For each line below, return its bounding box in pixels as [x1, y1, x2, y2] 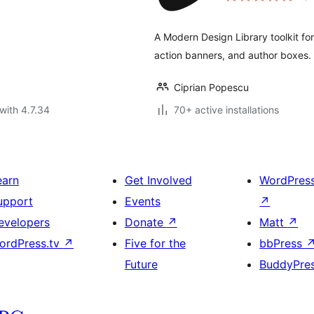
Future [124, 257, 158, 271]
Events [124, 194, 161, 208]
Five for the [124, 236, 186, 250]
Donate [124, 215, 167, 229]
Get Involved [124, 173, 192, 187]
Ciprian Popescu [174, 81, 249, 93]
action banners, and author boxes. [154, 49, 311, 61]
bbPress [259, 236, 306, 250]
